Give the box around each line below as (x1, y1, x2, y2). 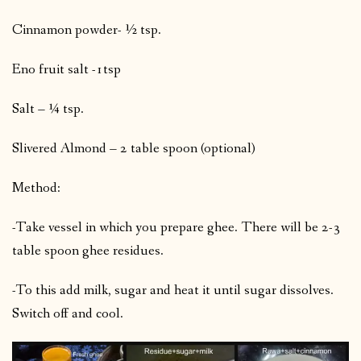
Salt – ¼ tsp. (12, 100, 84, 119)
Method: (12, 179, 60, 198)
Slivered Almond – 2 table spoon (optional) (12, 139, 255, 159)
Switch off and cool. (12, 305, 123, 324)
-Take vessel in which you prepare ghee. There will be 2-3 (12, 218, 340, 238)
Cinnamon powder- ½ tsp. (12, 21, 161, 40)
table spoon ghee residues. (12, 242, 164, 261)
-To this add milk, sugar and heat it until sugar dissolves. (12, 281, 334, 301)
